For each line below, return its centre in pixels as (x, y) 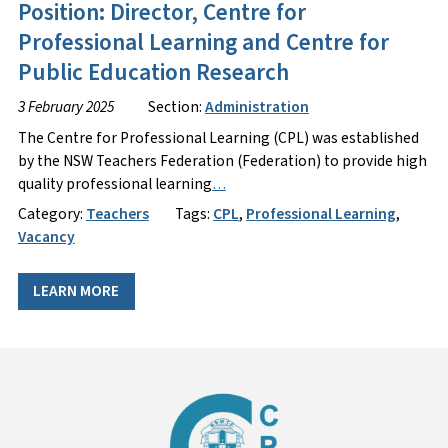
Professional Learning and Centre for (203, 43)
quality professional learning (114, 183)
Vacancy (46, 237)
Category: (51, 214)
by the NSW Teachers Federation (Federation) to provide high (222, 160)
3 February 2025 (65, 106)
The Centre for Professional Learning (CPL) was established (218, 137)
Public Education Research (153, 73)
